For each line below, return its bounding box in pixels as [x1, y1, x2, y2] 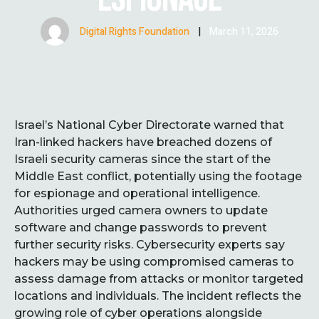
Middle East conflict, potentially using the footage [14, 169, 302, 183]
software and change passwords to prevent [14, 221, 267, 234]
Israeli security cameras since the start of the [14, 152, 271, 166]
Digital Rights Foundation [80, 23, 189, 39]
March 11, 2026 [209, 23, 278, 39]
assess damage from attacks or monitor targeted [14, 272, 303, 286]
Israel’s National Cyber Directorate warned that [14, 118, 284, 132]
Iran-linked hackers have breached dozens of [14, 135, 272, 149]
